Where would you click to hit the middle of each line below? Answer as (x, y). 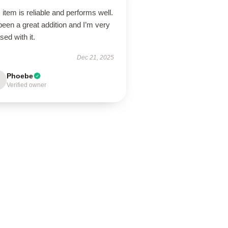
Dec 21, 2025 (95, 58)
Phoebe (20, 76)
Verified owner (27, 85)
